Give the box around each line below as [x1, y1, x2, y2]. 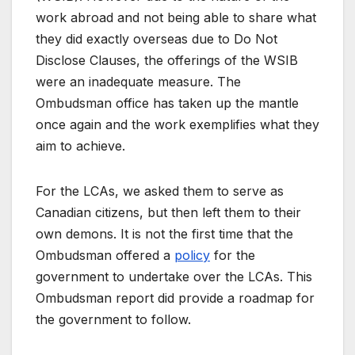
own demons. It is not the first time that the [36, 225, 293, 242]
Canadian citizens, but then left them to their [36, 204, 301, 220]
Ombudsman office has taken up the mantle [36, 94, 299, 111]
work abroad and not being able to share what [36, 9, 316, 25]
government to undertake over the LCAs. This [36, 268, 312, 284]
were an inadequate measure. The [36, 73, 241, 90]
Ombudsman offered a [36, 246, 174, 263]
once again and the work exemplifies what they [36, 116, 319, 132]
